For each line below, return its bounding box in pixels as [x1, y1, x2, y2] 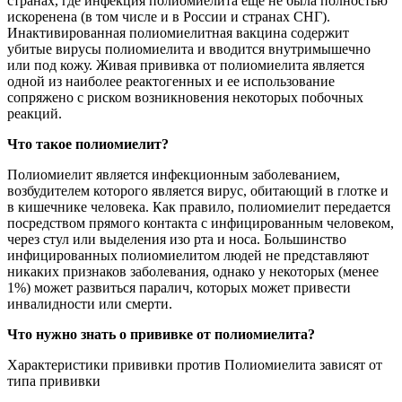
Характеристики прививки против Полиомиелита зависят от [7, 356, 382, 372]
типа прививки [7, 372, 100, 389]
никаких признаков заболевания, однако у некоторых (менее [7, 263, 379, 279]
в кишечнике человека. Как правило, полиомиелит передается [7, 198, 390, 214]
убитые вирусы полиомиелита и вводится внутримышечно [7, 40, 371, 57]
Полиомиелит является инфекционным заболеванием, [7, 166, 340, 182]
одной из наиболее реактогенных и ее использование [7, 73, 335, 89]
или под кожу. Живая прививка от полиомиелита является [7, 57, 364, 73]
